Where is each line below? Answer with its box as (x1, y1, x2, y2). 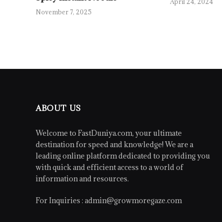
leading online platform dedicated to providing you (36, 151, 210, 161)
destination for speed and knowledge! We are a (36, 139, 193, 149)
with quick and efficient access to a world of (36, 162, 183, 172)
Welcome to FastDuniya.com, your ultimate (36, 128, 182, 138)
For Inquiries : (36, 195, 85, 205)
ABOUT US (36, 103, 81, 113)
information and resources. (36, 173, 129, 183)
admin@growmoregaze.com (85, 195, 182, 205)
